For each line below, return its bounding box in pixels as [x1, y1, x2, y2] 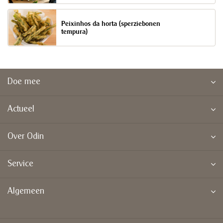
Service [7, 160, 33, 168]
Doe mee [7, 78, 40, 86]
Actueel [7, 105, 34, 113]
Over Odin [7, 132, 44, 141]
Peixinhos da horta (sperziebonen [61, 19, 160, 28]
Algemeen [7, 187, 44, 196]
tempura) [61, 27, 88, 36]
